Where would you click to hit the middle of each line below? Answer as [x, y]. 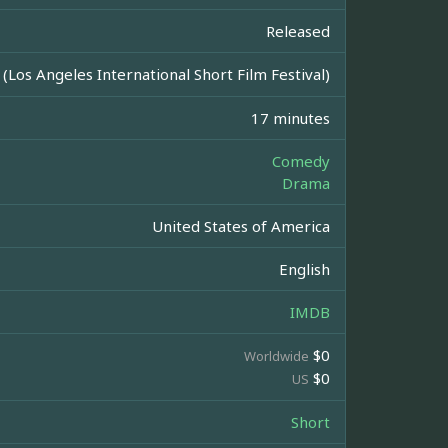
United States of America [241, 226]
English [304, 269]
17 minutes [290, 118]
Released [298, 31]
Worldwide [276, 356]
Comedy [301, 161]
